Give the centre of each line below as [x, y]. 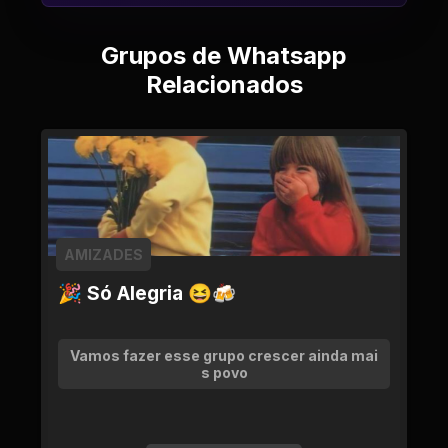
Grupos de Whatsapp [224, 55]
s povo [224, 372]
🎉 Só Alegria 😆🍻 [147, 293]
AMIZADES [103, 254]
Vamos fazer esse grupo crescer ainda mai [224, 355]
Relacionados [224, 84]
